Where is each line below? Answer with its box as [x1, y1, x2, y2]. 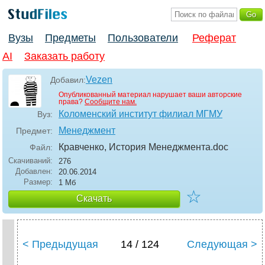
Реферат [192, 32, 236, 44]
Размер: [24, 177, 53, 187]
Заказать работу [24, 50, 105, 63]
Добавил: [50, 75, 86, 85]
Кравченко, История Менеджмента [59, 142, 211, 153]
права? [59, 98, 85, 106]
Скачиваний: [8, 156, 53, 166]
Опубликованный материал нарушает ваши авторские [59, 91, 242, 99]
